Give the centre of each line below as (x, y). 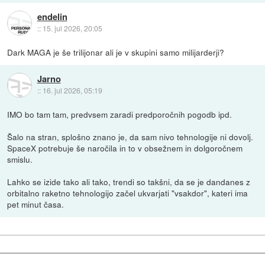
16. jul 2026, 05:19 (72, 91)
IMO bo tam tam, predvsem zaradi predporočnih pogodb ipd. (120, 114)
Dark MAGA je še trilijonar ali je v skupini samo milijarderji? (116, 52)
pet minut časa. (36, 204)
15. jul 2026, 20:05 (72, 28)
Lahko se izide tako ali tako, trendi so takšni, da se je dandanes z (129, 182)
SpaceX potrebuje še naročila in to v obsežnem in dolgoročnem (125, 148)
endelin (52, 17)
